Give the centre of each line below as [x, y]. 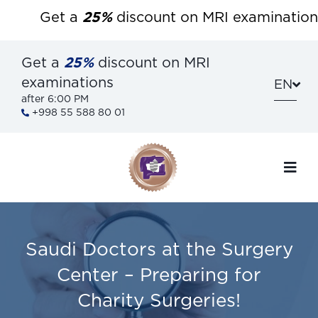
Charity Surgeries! [159, 301]
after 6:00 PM [55, 99]
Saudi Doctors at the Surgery [159, 250]
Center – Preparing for [159, 276]
